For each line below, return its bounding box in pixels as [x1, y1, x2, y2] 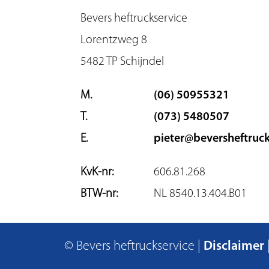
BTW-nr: [80, 187, 118, 200]
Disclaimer [204, 239, 265, 253]
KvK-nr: [80, 166, 113, 178]
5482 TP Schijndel [80, 55, 164, 68]
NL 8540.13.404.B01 [154, 187, 247, 200]
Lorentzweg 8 [80, 34, 147, 46]
